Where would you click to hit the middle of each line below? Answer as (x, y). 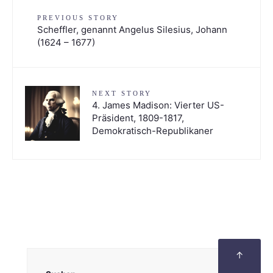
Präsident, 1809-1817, (138, 118)
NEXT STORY (122, 93)
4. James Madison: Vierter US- (158, 105)
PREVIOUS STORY (78, 18)
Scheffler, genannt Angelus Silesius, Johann (132, 30)
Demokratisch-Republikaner (153, 131)
